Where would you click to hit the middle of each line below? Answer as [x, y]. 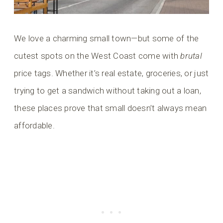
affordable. [34, 126]
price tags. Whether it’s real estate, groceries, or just [111, 73]
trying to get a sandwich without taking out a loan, [108, 91]
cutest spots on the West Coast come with [97, 56]
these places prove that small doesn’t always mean [111, 108]
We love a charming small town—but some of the [107, 39]
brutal [191, 56]
